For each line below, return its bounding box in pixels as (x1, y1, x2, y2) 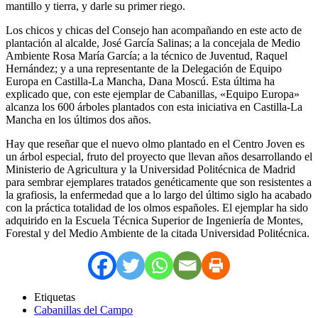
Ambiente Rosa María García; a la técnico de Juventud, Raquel (6, 49, 287, 62)
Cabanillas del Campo (34, 303, 133, 316)
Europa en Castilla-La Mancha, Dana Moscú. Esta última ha (6, 75, 275, 87)
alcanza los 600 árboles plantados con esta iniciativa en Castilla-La (6, 100, 302, 113)
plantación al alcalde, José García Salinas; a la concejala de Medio (6, 36, 300, 49)
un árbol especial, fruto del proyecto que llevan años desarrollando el (6, 150, 312, 163)
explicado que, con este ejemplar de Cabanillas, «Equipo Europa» (6, 87, 300, 100)
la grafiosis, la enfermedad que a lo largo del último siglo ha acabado (6, 188, 312, 201)
